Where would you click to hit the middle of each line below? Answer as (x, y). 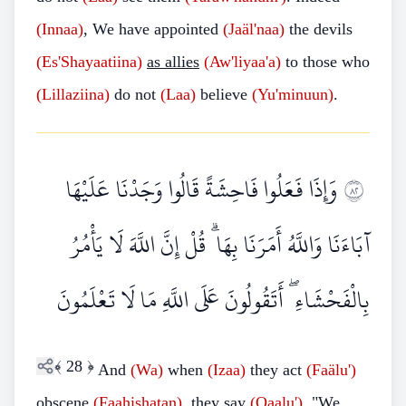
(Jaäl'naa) (254, 29)
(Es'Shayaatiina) (89, 62)
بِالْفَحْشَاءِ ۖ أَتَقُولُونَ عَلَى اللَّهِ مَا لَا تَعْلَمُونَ (213, 300)
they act (276, 370)
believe (224, 94)
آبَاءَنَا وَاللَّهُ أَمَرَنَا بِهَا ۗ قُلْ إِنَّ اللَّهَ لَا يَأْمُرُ (220, 245)
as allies (173, 62)
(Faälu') (331, 370)
